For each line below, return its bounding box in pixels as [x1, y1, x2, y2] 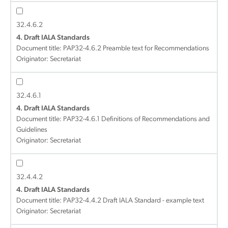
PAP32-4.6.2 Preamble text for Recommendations [63, 45, 209, 52]
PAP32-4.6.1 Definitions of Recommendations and [63, 116, 210, 123]
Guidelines [16, 126, 47, 134]
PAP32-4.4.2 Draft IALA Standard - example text [63, 197, 204, 205]
